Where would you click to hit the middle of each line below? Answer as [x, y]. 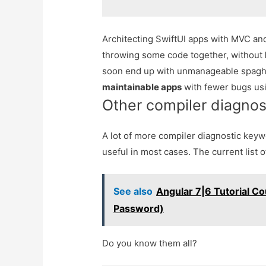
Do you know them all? [150, 243]
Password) [139, 209]
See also [133, 191]
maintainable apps [142, 87]
